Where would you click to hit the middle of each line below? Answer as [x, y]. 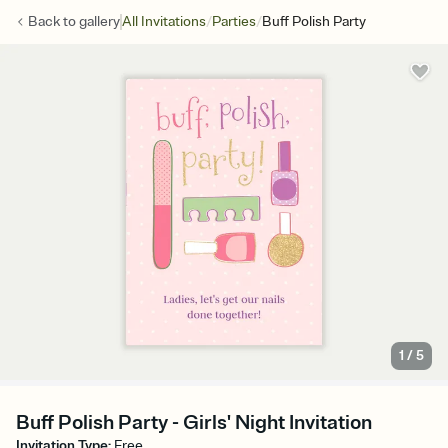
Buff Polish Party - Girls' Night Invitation [194, 423]
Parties [234, 21]
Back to [53, 21]
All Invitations [164, 21]
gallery [99, 21]
